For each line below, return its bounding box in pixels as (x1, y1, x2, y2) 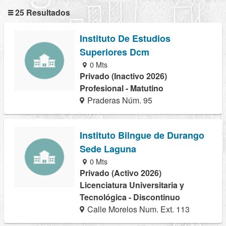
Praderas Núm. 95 (85, 94, 153, 106)
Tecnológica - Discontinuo (80, 191, 180, 203)
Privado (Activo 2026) (80, 166, 161, 179)
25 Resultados (13, 7, 70, 19)
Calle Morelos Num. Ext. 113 (85, 203, 190, 215)
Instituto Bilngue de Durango (80, 128, 204, 142)
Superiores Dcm (80, 45, 149, 59)
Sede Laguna (80, 142, 136, 155)
